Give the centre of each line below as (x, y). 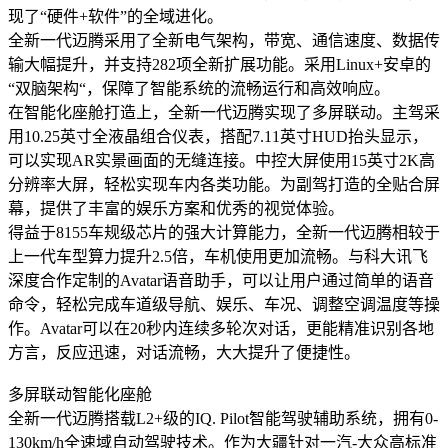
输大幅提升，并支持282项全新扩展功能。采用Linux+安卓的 (219, 64)
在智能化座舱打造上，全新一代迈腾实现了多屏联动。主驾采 (224, 112)
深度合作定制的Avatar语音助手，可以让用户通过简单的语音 (221, 280)
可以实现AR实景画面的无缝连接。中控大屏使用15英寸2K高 (221, 160)
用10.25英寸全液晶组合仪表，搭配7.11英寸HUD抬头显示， (218, 136)
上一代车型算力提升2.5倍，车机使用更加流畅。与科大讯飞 (218, 256)
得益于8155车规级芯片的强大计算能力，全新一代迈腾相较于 (224, 232)
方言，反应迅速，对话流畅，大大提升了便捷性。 (184, 352)
